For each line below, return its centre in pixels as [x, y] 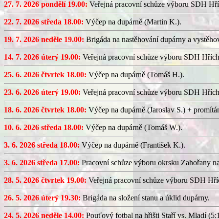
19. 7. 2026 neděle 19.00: [44, 39]
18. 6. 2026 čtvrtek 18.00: [45, 110]
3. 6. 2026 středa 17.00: [42, 163]
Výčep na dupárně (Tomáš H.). [135, 75]
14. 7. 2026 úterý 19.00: [42, 57]
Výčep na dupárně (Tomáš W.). [133, 127]
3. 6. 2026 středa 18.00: [42, 145]
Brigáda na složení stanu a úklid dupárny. [145, 198]
